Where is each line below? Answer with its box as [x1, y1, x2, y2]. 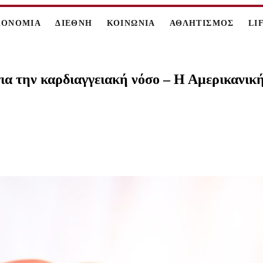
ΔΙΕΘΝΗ [55, 19, 93, 28]
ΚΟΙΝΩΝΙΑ [106, 19, 156, 28]
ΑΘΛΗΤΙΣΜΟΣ [169, 19, 234, 28]
